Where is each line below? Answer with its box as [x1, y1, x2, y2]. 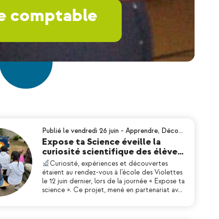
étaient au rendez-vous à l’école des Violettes [42, 168, 182, 176]
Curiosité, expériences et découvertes [49, 159, 168, 168]
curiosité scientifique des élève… [42, 146, 184, 157]
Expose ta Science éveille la [42, 136, 161, 148]
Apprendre [126, 127, 158, 135]
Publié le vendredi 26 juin [42, 127, 119, 135]
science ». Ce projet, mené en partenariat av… [42, 186, 182, 194]
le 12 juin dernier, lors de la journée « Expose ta [42, 177, 185, 185]
